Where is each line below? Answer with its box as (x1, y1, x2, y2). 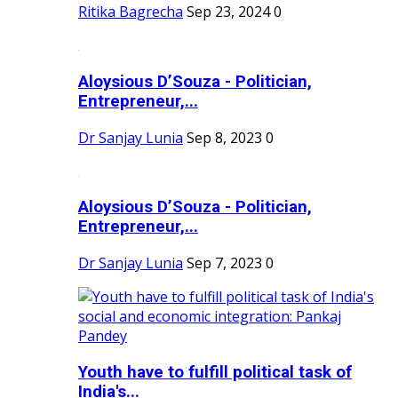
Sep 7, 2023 (187, 253, 262, 273)
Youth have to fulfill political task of (78, 362, 352, 382)
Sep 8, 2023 (187, 127, 262, 147)
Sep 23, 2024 (187, 2, 270, 22)
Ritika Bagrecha (78, 2, 183, 22)
